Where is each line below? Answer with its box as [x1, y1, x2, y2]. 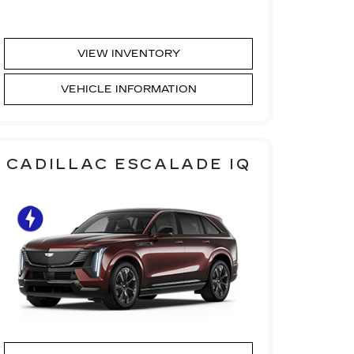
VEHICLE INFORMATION [60, 82, 197, 96]
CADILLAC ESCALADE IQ [6, 155, 251, 173]
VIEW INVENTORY [77, 47, 180, 60]
